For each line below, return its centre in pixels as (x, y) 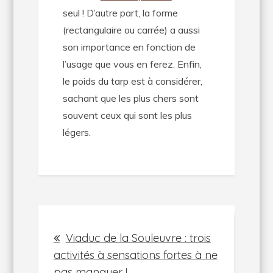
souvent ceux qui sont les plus (127, 115)
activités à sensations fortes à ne (135, 255)
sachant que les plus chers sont (130, 98)
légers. (76, 132)
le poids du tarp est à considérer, (132, 81)
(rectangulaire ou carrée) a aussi (131, 30)
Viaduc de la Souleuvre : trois (138, 238)
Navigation (101, 221)
